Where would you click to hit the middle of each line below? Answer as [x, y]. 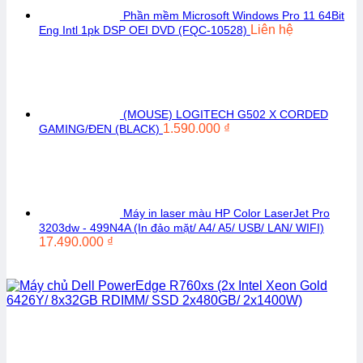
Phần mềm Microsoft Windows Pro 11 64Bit [234, 15]
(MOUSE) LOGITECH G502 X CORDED [226, 114]
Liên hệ [272, 30]
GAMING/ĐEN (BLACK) [99, 129]
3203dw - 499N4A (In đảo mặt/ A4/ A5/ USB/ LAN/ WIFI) [181, 228]
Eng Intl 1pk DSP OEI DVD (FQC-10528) [143, 30]
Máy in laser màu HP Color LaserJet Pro [226, 213]
